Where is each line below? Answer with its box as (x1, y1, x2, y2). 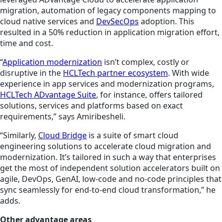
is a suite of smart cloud (87, 130, 178, 141)
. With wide (168, 67, 209, 79)
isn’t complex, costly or (102, 56, 189, 68)
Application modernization (2, 56, 102, 68)
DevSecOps (96, 16, 139, 27)
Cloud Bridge (38, 130, 87, 141)
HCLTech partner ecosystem (63, 67, 168, 79)
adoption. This (139, 16, 194, 27)
